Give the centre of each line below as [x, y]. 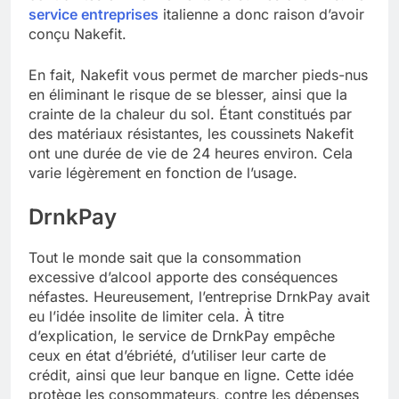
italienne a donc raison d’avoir [261, 15]
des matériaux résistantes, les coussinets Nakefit [191, 134]
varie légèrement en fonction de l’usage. [163, 173]
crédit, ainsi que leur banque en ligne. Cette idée [191, 375]
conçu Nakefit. [77, 34]
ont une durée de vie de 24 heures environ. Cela [191, 154]
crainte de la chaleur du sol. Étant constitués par [190, 114]
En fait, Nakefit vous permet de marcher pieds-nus [198, 75]
